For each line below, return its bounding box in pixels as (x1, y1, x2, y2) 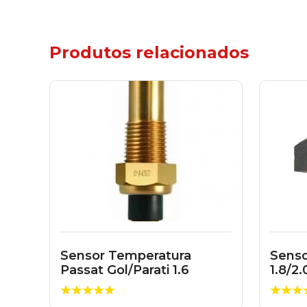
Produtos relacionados (49, 42, 249, 62)
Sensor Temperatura (60, 248, 191, 263)
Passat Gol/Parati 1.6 (60, 262, 189, 278)
